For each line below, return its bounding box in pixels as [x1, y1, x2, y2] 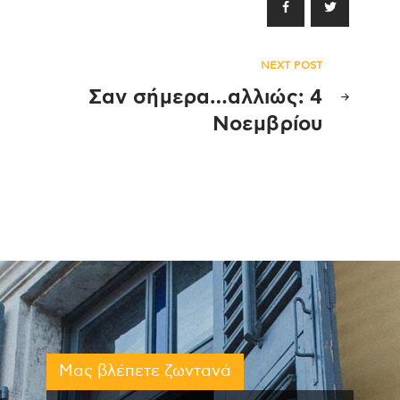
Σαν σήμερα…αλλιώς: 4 [87, 87, 322, 108]
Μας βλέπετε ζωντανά [58, 362, 231, 379]
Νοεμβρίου [212, 113, 322, 135]
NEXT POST [261, 59, 322, 71]
